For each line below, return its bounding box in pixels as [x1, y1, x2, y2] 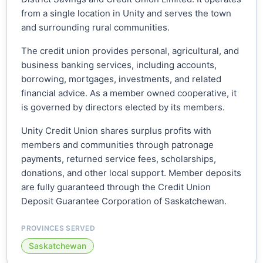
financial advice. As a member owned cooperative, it [21, 87, 237, 99]
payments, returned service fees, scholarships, [21, 153, 217, 165]
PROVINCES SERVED [21, 224, 96, 233]
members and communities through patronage [21, 139, 214, 151]
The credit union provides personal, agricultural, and [21, 45, 240, 57]
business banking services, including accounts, [21, 59, 217, 71]
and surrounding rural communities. [21, 22, 170, 33]
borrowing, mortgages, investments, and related [21, 73, 222, 85]
